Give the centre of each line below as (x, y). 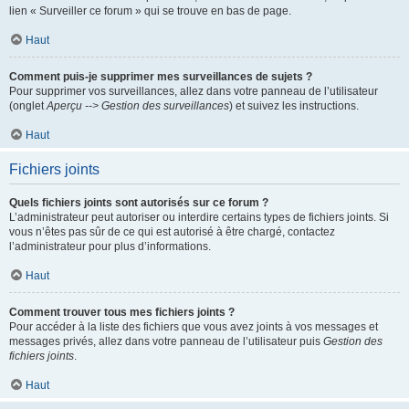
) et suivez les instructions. (294, 106)
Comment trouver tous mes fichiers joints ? (122, 312)
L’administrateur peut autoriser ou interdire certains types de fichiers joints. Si (199, 217)
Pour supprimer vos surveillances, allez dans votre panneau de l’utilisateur (194, 91)
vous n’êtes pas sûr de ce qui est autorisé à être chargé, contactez (172, 232)
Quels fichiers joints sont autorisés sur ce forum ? (139, 203)
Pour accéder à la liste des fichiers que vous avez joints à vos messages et (194, 327)
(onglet (28, 106)
